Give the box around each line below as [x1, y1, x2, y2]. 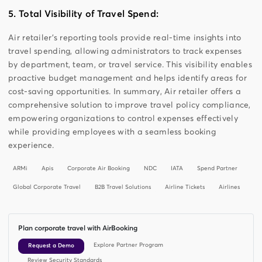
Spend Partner [197, 166, 238, 172]
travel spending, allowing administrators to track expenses [8, 47, 242, 56]
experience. [8, 141, 54, 150]
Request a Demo [28, 243, 75, 249]
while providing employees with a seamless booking [8, 127, 216, 136]
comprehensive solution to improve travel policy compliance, [8, 101, 251, 109]
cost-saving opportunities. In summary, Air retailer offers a [8, 87, 242, 96]
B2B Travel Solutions [95, 184, 151, 191]
